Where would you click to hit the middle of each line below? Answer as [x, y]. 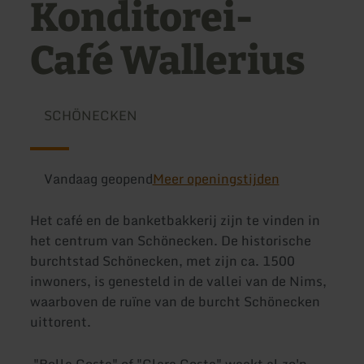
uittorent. [61, 322]
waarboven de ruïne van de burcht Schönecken [175, 302]
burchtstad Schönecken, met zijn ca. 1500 [163, 261]
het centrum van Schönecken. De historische [171, 241]
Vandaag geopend [98, 179]
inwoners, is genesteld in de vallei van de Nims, [179, 282]
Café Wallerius [168, 61]
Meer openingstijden [216, 179]
